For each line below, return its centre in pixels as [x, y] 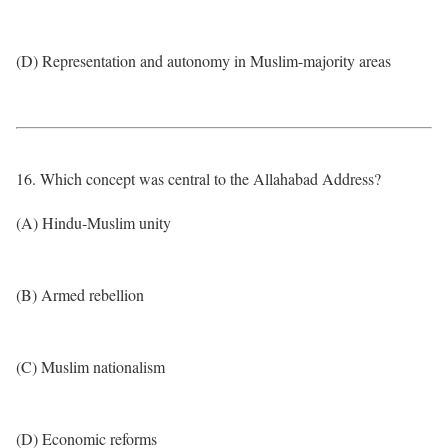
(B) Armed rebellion [80, 294]
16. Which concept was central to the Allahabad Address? [198, 178]
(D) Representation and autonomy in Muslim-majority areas [203, 60]
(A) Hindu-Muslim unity [93, 222]
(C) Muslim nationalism [90, 366]
